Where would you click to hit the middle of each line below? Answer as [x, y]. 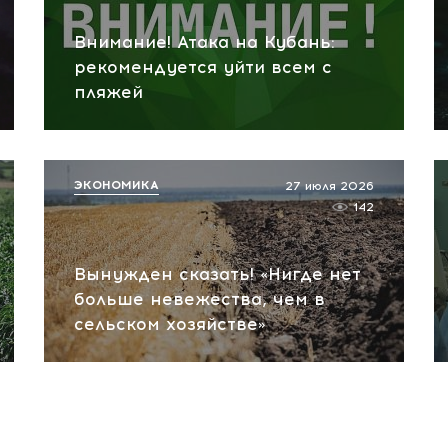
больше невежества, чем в [199, 299]
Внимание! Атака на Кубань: [204, 42]
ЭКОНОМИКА [116, 185]
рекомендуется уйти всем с [203, 67]
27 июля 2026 [329, 186]
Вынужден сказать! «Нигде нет [217, 274]
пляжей [108, 92]
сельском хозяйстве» [170, 324]
